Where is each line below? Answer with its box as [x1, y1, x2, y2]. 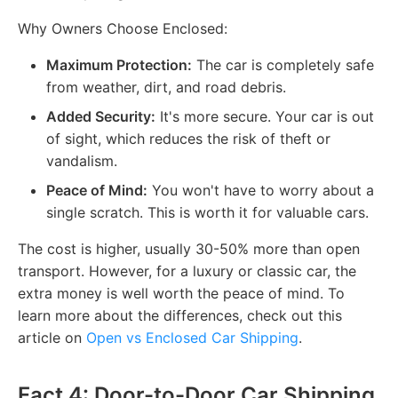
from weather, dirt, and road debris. [46, 77, 286, 96]
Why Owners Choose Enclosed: [18, 19, 227, 37]
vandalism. [46, 151, 117, 170]
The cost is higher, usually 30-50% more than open [18, 239, 360, 258]
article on [18, 328, 86, 346]
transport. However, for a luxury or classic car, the [18, 261, 356, 280]
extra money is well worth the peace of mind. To [18, 283, 345, 302]
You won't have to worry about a [147, 180, 374, 199]
